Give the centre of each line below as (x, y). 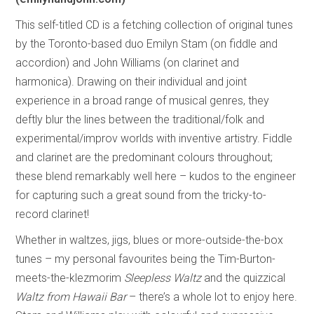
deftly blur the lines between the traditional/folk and (140, 119)
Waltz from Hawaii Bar (71, 296)
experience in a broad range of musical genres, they (143, 100)
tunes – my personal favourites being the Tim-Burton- (146, 259)
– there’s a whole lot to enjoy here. (212, 296)
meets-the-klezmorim (70, 278)
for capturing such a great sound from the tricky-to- (141, 195)
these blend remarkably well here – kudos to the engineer (156, 176)
